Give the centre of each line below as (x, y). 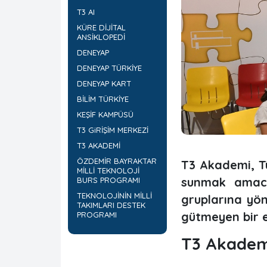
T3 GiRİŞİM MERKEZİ (113, 130)
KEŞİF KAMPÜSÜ (105, 114)
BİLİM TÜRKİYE (103, 99)
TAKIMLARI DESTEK (111, 205)
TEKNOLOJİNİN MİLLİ (114, 195)
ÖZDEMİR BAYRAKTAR (117, 161)
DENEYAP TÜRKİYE (109, 68)
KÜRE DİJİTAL (101, 27)
